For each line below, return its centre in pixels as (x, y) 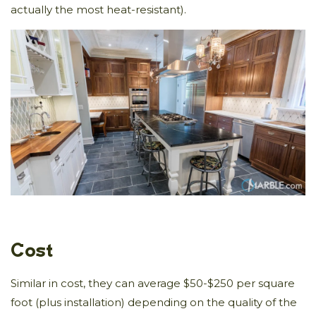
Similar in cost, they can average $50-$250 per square (153, 283)
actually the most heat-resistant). (100, 9)
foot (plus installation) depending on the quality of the (154, 302)
